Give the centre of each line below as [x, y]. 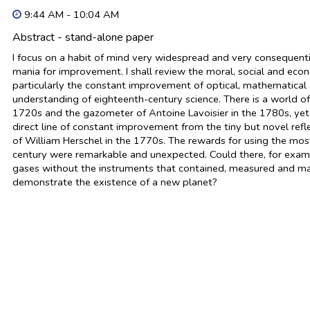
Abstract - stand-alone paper [83, 37]
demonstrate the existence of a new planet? [115, 182]
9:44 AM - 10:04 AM [71, 15]
